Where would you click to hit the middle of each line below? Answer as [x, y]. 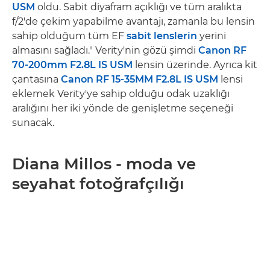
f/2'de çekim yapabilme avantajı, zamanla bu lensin [133, 21]
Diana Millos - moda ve [104, 164]
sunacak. [33, 122]
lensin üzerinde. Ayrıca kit [195, 64]
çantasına [36, 79]
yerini [212, 36]
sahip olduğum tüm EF [69, 36]
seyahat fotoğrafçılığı [98, 184]
